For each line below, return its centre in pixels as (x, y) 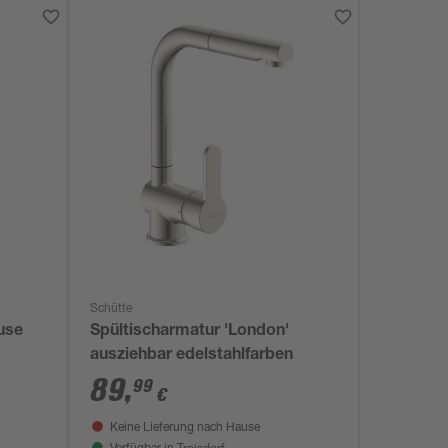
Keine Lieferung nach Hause (185, 428)
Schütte (111, 309)
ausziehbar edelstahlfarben (192, 356)
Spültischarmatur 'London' (190, 332)
